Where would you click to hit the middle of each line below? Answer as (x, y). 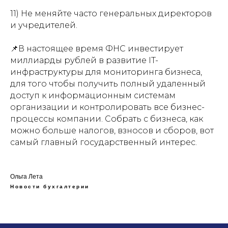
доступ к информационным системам (93, 95)
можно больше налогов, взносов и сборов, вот (112, 131)
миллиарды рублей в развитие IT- (84, 60)
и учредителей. (44, 25)
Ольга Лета (26, 177)
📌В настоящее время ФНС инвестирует (97, 49)
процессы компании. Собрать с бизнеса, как (107, 119)
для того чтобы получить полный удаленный (108, 84)
